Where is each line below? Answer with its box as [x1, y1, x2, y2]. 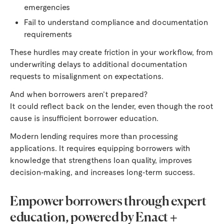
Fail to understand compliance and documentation [24, 17, 208, 27]
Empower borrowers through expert [10, 195, 206, 209]
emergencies [24, 2, 70, 12]
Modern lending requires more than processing [10, 131, 178, 141]
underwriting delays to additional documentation [10, 59, 187, 69]
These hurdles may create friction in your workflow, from [10, 47, 213, 57]
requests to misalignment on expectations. [10, 71, 163, 81]
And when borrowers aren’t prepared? [10, 89, 147, 99]
